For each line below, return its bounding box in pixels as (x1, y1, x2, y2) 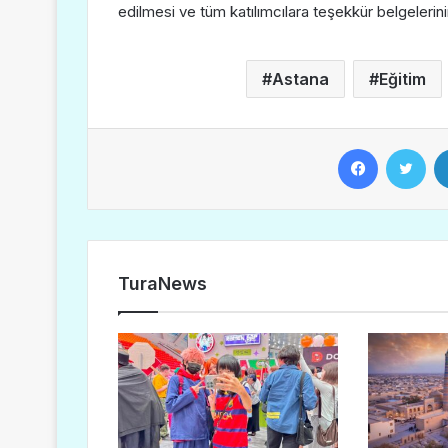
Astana (272, 69, 329, 89)
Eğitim (379, 69, 426, 89)
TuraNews (118, 273, 207, 294)
